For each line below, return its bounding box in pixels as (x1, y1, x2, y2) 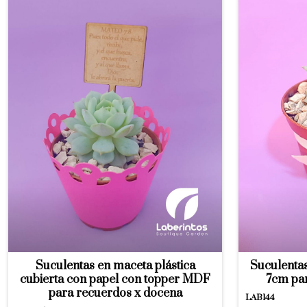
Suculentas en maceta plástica (35, 258, 195, 273)
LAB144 (245, 293, 275, 303)
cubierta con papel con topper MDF (20, 272, 210, 287)
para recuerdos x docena (48, 286, 182, 301)
